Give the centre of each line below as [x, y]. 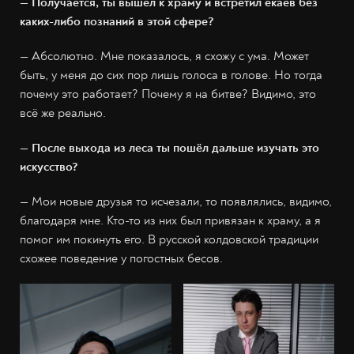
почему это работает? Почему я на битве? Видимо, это [168, 94]
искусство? [49, 166]
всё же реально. [63, 113]
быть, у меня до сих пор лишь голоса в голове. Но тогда [171, 75]
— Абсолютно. [58, 56]
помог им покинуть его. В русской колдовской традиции [169, 239]
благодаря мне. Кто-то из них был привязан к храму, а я [170, 220]
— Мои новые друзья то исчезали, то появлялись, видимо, [176, 201]
